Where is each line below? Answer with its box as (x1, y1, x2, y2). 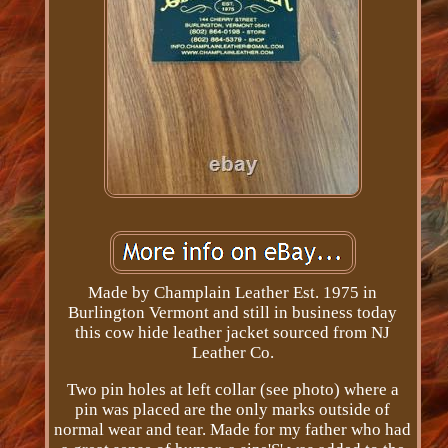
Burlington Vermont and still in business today (68, 303, 398, 323)
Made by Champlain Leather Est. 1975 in (88, 283, 378, 303)
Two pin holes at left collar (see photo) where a (66, 380, 399, 400)
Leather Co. (191, 343, 274, 363)
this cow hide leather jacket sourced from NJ (75, 323, 391, 343)
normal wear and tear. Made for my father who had (54, 420, 412, 440)
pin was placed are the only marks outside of (75, 400, 391, 420)
